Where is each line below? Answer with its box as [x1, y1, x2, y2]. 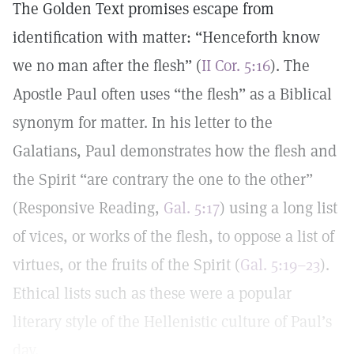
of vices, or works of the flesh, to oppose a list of [13, 226, 334, 247]
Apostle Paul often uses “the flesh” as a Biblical [13, 84, 332, 104]
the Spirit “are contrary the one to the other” [13, 169, 313, 190]
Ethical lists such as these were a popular [13, 283, 292, 303]
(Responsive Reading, [13, 198, 164, 218]
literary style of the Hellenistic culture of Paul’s [13, 311, 332, 332]
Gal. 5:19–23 [240, 254, 320, 275]
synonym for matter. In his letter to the [13, 112, 273, 133]
